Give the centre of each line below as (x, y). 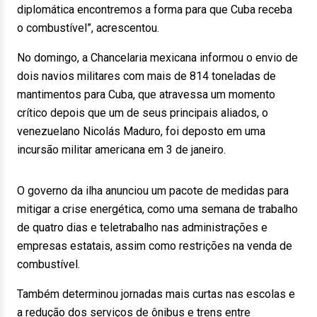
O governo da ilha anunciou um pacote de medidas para (153, 191)
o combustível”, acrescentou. (88, 28)
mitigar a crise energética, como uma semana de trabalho (157, 209)
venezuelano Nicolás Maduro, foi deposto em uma (141, 131)
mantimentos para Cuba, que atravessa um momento (146, 94)
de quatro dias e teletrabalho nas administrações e (142, 227)
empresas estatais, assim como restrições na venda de (155, 246)
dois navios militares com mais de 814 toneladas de (146, 76)
